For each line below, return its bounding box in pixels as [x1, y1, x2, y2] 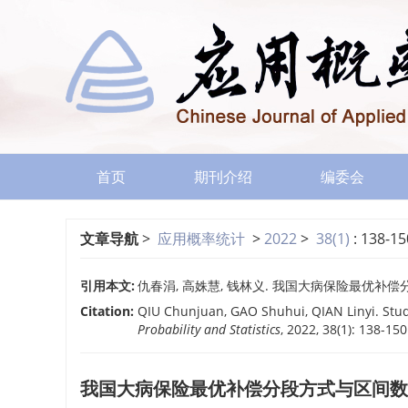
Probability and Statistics [138, 321, 280, 338]
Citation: [80, 302, 134, 320]
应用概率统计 [158, 229, 245, 249]
